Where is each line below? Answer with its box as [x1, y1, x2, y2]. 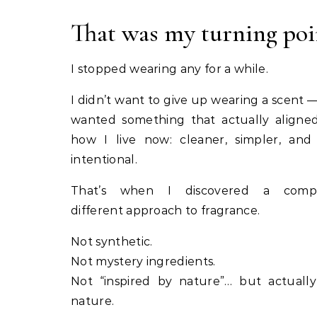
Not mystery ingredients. [71, 255, 216, 268]
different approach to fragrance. [71, 204, 260, 217]
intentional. [71, 153, 137, 166]
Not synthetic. [71, 235, 153, 248]
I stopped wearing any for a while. [71, 62, 268, 76]
